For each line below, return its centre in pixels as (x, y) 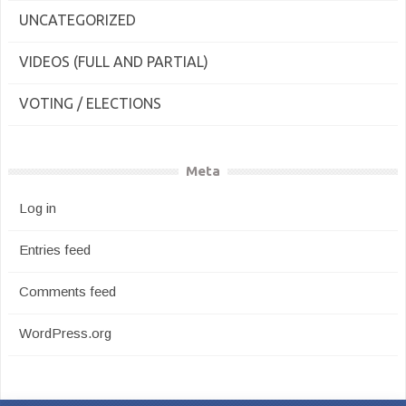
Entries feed (55, 250)
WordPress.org (65, 333)
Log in (38, 208)
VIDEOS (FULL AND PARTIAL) (114, 62)
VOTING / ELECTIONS (90, 103)
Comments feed (68, 291)
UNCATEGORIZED (77, 20)
